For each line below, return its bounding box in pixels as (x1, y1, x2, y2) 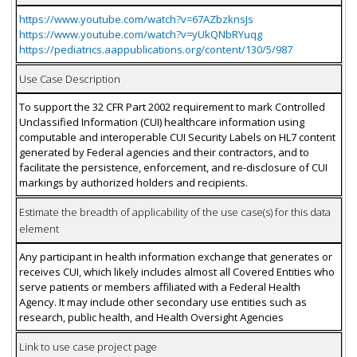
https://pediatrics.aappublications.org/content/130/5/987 (18, 41, 292, 57)
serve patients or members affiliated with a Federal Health (18, 279, 300, 294)
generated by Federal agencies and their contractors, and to (18, 144, 309, 159)
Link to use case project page (18, 339, 157, 354)
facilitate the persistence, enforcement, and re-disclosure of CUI (18, 159, 328, 175)
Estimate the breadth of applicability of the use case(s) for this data (18, 204, 331, 219)
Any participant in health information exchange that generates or (18, 249, 332, 264)
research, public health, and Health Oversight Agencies (18, 309, 284, 324)
